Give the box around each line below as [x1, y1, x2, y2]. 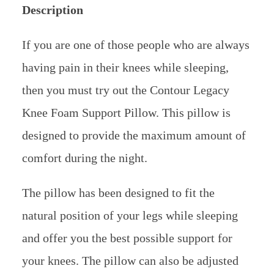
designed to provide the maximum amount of [21, 128, 246, 142]
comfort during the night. [21, 150, 147, 165]
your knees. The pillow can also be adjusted [21, 253, 239, 267]
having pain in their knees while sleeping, [21, 60, 229, 74]
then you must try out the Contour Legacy [21, 83, 229, 97]
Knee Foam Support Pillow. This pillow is [21, 105, 231, 119]
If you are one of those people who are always [21, 37, 250, 51]
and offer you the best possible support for [21, 231, 232, 245]
